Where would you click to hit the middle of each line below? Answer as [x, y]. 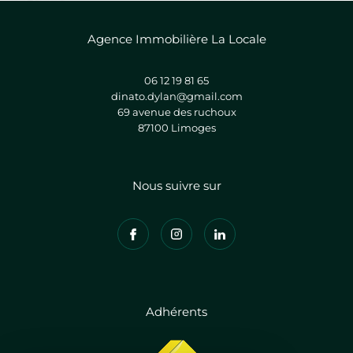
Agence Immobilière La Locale [176, 39]
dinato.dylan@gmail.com [176, 96]
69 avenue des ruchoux [176, 111]
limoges [196, 127]
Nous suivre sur [176, 185]
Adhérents [176, 312]
